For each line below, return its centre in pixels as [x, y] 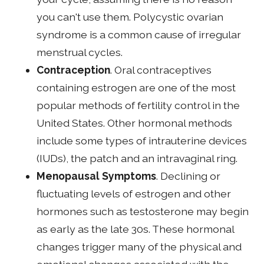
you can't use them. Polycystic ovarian [130, 17]
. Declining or [189, 176]
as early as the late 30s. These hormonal [136, 229]
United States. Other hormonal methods [135, 123]
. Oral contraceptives [161, 70]
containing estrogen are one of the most [136, 88]
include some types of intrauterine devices [142, 141]
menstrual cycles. [80, 52]
